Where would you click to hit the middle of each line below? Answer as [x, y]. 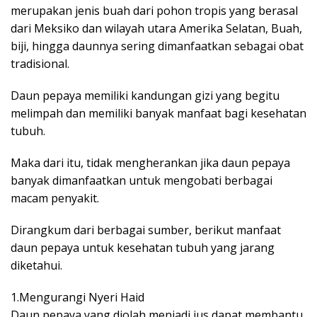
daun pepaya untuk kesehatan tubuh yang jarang [143, 248]
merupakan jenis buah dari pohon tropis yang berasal [154, 11]
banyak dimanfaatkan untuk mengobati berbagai [142, 180]
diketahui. [36, 265]
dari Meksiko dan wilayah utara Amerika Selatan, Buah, [156, 28]
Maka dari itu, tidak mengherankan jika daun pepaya [150, 163]
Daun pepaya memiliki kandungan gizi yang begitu [145, 96]
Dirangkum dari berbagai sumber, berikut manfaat [146, 230]
